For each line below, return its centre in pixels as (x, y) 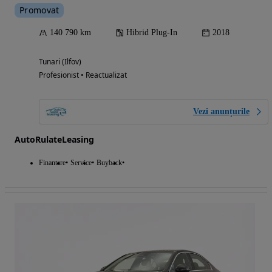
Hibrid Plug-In (152, 32)
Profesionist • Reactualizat (83, 75)
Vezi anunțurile (221, 111)
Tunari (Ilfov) (60, 62)
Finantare (52, 163)
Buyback (109, 163)
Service (81, 163)
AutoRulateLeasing (54, 139)
